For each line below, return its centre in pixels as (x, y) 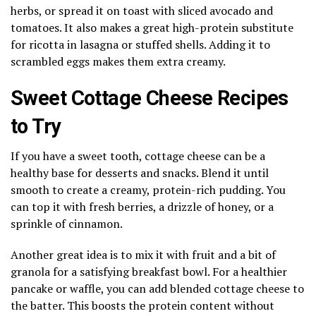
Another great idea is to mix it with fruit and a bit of (143, 254)
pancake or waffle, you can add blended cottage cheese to (157, 288)
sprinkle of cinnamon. (67, 223)
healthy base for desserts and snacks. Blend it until (140, 172)
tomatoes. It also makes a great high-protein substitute (152, 27)
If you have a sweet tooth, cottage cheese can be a (138, 156)
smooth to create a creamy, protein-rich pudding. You (148, 189)
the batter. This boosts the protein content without (142, 305)
